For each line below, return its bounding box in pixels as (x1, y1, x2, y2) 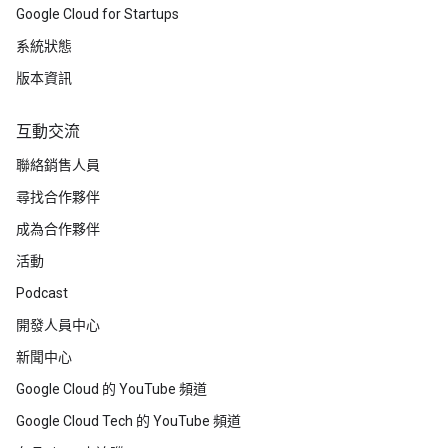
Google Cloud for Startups (16, 6, 179, 23)
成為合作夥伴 (16, 221, 100, 238)
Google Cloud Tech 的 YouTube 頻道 (16, 413, 241, 430)
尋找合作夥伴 (16, 189, 100, 206)
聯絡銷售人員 (16, 157, 100, 174)
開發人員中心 (16, 317, 100, 334)
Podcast (16, 285, 68, 302)
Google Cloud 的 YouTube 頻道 (16, 381, 207, 398)
